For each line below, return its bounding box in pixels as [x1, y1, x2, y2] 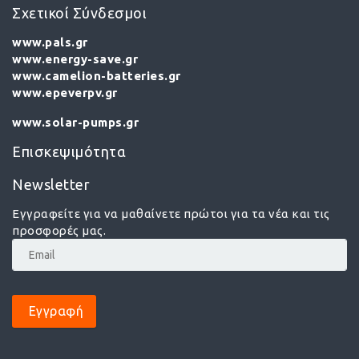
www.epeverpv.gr [12, 86, 118, 99]
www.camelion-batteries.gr [12, 69, 181, 83]
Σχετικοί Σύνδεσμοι [12, 5, 147, 21]
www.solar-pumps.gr [12, 115, 139, 129]
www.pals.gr [12, 35, 88, 49]
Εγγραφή [25, 304, 83, 318]
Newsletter [12, 176, 90, 192]
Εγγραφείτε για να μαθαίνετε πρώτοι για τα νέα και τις [12, 207, 330, 220]
